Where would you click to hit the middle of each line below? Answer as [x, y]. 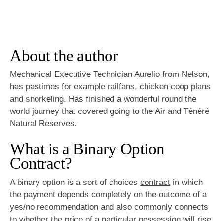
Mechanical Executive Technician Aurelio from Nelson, [110, 74]
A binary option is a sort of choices [75, 182]
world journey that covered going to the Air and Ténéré [110, 111]
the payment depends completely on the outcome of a [108, 194]
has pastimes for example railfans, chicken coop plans [110, 86]
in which [186, 182]
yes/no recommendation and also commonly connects [109, 207]
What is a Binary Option [87, 149]
